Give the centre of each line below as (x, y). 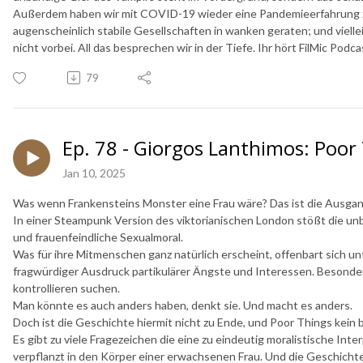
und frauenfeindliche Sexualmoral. (98, 237)
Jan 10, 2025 (94, 173)
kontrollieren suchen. (66, 288)
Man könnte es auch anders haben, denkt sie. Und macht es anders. (183, 305)
